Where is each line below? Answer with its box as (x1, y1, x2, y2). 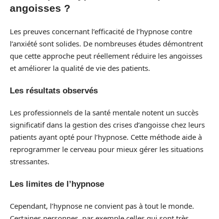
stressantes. (10, 156, 49, 167)
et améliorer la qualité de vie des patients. (10, 63, 150, 73)
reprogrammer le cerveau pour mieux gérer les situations (10, 144, 203, 154)
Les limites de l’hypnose (10, 179, 104, 189)
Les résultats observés (10, 86, 98, 95)
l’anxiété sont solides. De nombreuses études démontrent (10, 39, 203, 49)
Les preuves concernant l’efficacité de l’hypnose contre (10, 26, 192, 37)
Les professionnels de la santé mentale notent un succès (10, 108, 198, 118)
